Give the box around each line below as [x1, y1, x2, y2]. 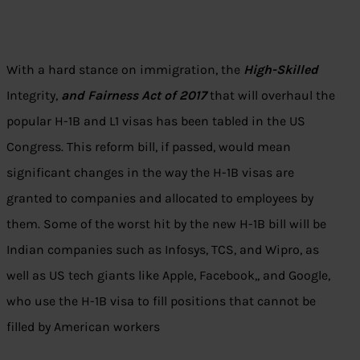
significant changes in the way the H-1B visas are [6, 165, 294, 181]
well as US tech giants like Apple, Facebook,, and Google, [6, 268, 330, 284]
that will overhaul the [210, 88, 335, 104]
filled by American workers [6, 319, 160, 335]
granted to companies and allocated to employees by [6, 190, 313, 207]
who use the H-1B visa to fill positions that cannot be [6, 293, 316, 309]
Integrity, [6, 88, 58, 104]
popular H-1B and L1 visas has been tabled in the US [6, 113, 305, 129]
